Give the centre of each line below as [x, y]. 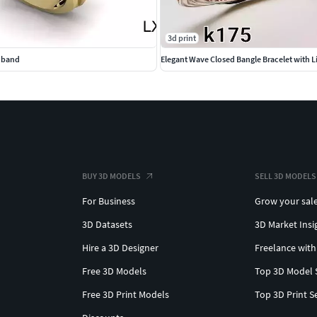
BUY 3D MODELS [111, 175]
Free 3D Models [114, 271]
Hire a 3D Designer [120, 247]
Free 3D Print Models [126, 294]
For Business [109, 201]
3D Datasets [107, 224]
